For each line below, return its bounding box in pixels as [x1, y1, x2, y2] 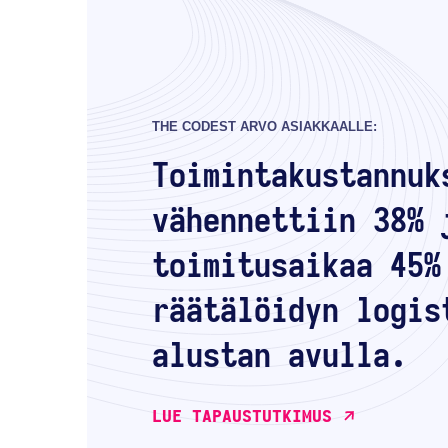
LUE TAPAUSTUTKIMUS [152, 408, 333, 425]
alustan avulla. [152, 339, 408, 374]
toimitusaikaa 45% [152, 249, 442, 284]
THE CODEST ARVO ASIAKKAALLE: [152, 119, 378, 134]
